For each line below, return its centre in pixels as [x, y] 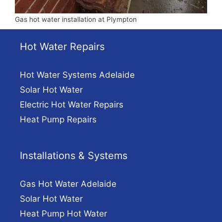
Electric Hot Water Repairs [72, 105]
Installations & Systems [74, 156]
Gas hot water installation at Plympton [76, 20]
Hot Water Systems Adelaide [77, 75]
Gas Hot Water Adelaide [68, 184]
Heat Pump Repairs [58, 120]
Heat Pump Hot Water [63, 214]
